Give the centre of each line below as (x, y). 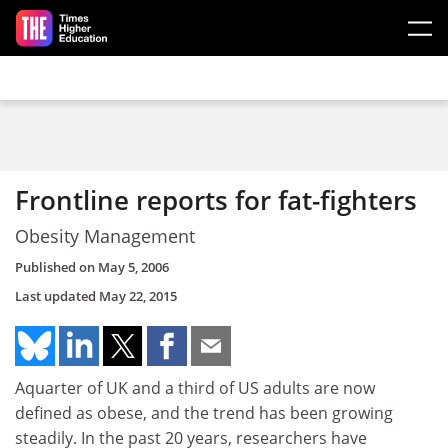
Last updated (57, 296)
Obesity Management (105, 235)
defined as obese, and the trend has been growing (204, 413)
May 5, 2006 (133, 267)
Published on (56, 267)
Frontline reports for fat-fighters (216, 200)
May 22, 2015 (138, 296)
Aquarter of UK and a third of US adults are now (195, 388)
